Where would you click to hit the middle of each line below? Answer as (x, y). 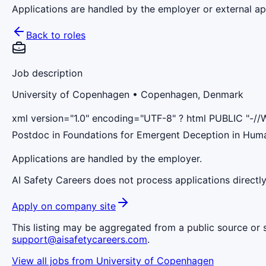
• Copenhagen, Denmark (186, 94)
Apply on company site (64, 206)
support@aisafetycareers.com (80, 239)
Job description (47, 73)
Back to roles (56, 35)
